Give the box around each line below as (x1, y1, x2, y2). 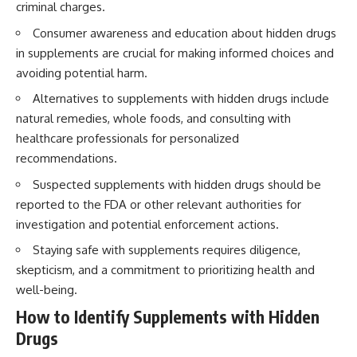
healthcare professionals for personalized (16, 131, 239, 147)
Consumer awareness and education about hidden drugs (33, 25, 336, 41)
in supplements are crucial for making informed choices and (16, 45, 334, 61)
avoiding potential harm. (16, 65, 147, 80)
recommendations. (16, 151, 117, 167)
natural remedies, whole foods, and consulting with (16, 111, 291, 127)
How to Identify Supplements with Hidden (16, 305, 320, 328)
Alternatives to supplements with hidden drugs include (33, 91, 329, 107)
